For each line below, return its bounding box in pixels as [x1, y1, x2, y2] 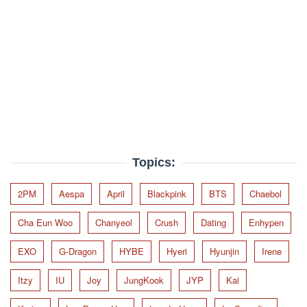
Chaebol [249, 187, 282, 200]
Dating [201, 216, 226, 229]
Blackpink [147, 187, 186, 200]
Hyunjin [210, 245, 239, 258]
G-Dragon [59, 245, 97, 258]
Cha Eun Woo [18, 216, 73, 229]
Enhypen [249, 216, 284, 229]
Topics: [132, 156, 175, 169]
